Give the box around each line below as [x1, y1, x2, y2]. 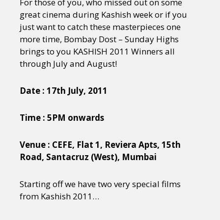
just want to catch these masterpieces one [20, 21, 181, 32]
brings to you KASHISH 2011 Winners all [20, 46, 175, 57]
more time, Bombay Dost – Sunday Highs [20, 33, 179, 45]
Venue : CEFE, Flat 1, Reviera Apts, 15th [20, 139, 181, 150]
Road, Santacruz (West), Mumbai [20, 151, 157, 163]
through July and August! [20, 58, 117, 69]
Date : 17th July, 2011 [20, 85, 108, 96]
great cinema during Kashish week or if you [20, 9, 187, 20]
